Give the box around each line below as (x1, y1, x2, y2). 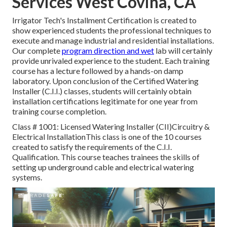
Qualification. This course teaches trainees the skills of (12, 152, 200, 162)
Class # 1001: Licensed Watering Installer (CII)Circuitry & (12, 122, 210, 132)
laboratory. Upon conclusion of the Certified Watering (12, 76, 199, 86)
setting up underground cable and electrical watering (12, 162, 194, 172)
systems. (12, 172, 42, 182)
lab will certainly (154, 46, 212, 56)
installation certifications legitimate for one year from (12, 96, 198, 106)
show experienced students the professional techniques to (12, 25, 211, 35)
